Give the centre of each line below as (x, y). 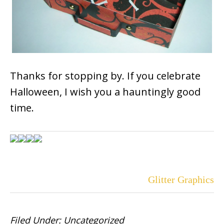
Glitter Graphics (181, 179)
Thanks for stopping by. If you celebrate (105, 76)
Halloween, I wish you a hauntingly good (105, 92)
